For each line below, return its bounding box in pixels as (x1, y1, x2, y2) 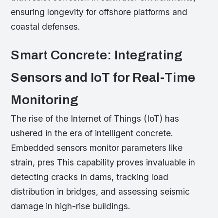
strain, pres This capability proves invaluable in (11, 157, 196, 168)
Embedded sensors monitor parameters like (11, 143, 183, 153)
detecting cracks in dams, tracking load (11, 172, 169, 182)
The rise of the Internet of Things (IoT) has (11, 113, 180, 124)
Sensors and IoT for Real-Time (11, 71, 196, 85)
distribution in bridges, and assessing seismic (11, 186, 190, 197)
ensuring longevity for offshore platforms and (11, 7, 188, 17)
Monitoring (11, 93, 79, 108)
